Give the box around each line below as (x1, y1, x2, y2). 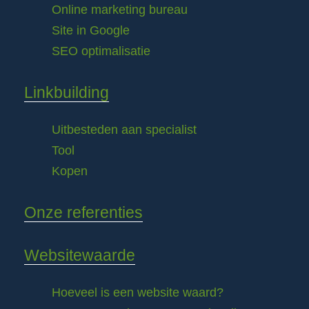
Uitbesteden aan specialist (52, 123, 197, 137)
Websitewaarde (24, 246, 135, 265)
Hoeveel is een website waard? (52, 286, 223, 300)
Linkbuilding (24, 83, 109, 102)
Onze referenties (24, 203, 143, 222)
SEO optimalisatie (52, 44, 150, 59)
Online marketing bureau (52, 3, 188, 17)
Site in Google (52, 23, 130, 38)
